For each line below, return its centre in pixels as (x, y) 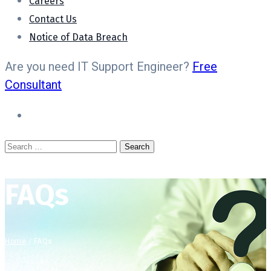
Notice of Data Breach (78, 37)
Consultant (33, 85)
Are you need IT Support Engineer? (99, 67)
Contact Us (53, 19)
